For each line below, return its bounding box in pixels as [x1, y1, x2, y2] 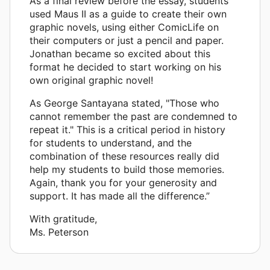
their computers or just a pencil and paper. [30, 34, 224, 46]
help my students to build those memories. [30, 163, 224, 175]
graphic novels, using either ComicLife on [30, 20, 219, 33]
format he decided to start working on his [30, 60, 221, 73]
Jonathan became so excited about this [30, 47, 210, 60]
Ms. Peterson [30, 225, 89, 238]
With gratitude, [30, 212, 97, 225]
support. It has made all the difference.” [30, 189, 210, 202]
